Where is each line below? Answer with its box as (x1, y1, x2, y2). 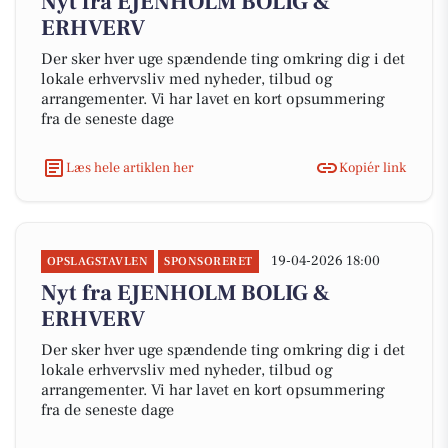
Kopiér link (339, 158, 406, 177)
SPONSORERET (164, 254, 253, 269)
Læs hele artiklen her (66, 158, 194, 177)
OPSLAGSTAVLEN (47, 254, 149, 269)
